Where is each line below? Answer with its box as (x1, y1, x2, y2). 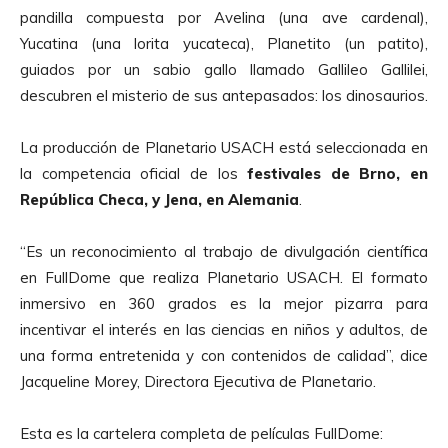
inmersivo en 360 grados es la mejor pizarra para (20, 293, 428, 313)
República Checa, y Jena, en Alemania (20, 189, 299, 209)
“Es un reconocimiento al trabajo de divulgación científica (20, 241, 428, 261)
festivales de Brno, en (247, 163, 428, 183)
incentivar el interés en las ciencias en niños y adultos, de (20, 319, 428, 339)
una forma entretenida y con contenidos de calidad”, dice (20, 345, 428, 365)
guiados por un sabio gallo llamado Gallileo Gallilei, (20, 59, 428, 79)
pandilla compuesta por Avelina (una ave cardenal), (20, 7, 428, 27)
